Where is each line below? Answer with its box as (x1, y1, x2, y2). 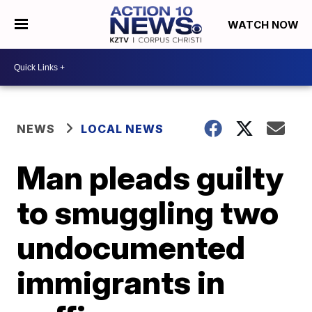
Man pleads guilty (17, 158, 284, 197)
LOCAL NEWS (81, 122, 164, 136)
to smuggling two (17, 193, 279, 232)
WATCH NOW (227, 18, 302, 32)
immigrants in (17, 263, 226, 302)
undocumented (17, 228, 246, 267)
